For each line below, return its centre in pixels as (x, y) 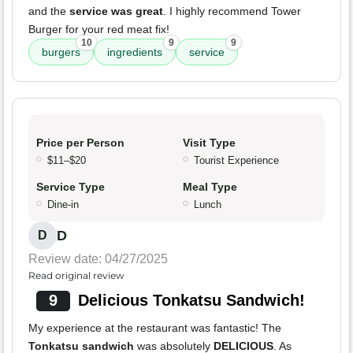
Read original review (76, 276)
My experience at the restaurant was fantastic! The (155, 328)
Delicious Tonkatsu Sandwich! (191, 301)
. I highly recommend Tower (232, 11)
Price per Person (80, 143)
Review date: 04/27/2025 (98, 259)
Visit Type (209, 143)
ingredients (135, 52)
